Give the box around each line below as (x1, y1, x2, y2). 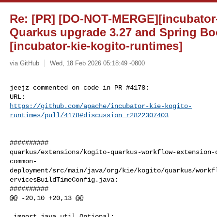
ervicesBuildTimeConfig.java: (10, 175, 118, 184)
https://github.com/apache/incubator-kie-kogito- (10, 102, 192, 110)
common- (10, 157, 37, 165)
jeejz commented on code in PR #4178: (10, 83, 149, 92)
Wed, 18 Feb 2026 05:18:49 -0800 (49, 59, 145, 67)
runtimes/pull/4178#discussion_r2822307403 (10, 111, 169, 119)
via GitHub (10, 59, 39, 67)
